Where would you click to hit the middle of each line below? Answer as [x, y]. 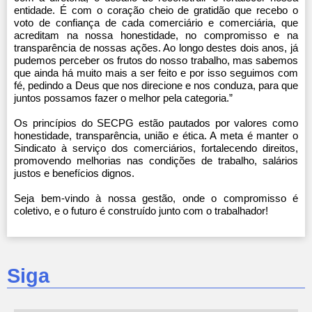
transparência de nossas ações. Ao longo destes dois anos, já [156, 48]
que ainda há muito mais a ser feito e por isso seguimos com [156, 73]
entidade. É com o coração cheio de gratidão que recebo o [156, 10]
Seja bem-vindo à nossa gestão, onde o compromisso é [156, 198]
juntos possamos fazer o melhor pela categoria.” [123, 98]
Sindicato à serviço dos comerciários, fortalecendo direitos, [156, 148]
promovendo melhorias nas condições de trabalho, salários [156, 161]
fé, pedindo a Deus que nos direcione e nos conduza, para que [156, 86]
